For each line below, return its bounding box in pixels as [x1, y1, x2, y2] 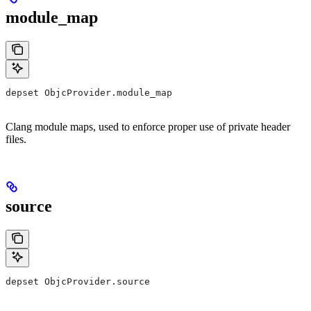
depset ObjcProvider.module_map [6, 87, 172, 98]
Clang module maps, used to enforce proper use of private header [6, 120, 290, 133]
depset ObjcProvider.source [6, 276, 150, 287]
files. [6, 133, 26, 145]
